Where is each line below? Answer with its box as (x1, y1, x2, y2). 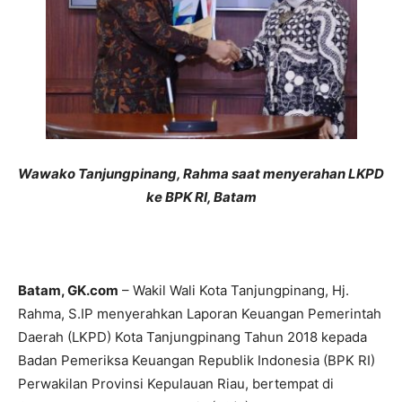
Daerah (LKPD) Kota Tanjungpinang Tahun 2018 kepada (18, 328, 367, 346)
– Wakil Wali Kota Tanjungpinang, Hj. (118, 282, 349, 300)
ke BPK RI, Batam (145, 188, 257, 206)
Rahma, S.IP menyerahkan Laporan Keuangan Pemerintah (18, 305, 381, 323)
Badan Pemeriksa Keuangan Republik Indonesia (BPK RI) (18, 352, 375, 370)
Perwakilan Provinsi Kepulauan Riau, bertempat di (18, 375, 334, 393)
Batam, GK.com (18, 282, 118, 300)
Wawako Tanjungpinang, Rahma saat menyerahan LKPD (18, 165, 384, 183)
